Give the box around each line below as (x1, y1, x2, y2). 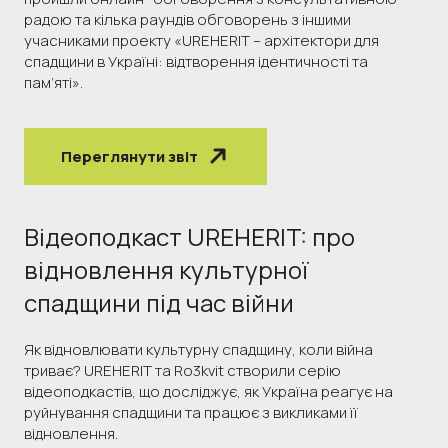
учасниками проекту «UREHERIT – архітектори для (24, 29, 379, 51)
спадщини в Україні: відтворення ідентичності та (24, 50, 368, 72)
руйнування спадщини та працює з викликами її (24, 401, 358, 423)
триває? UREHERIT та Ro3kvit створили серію (24, 359, 341, 381)
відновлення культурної (24, 252, 309, 286)
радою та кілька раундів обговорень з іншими (24, 8, 351, 30)
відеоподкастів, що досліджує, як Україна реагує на (24, 380, 393, 402)
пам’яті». (24, 71, 83, 93)
